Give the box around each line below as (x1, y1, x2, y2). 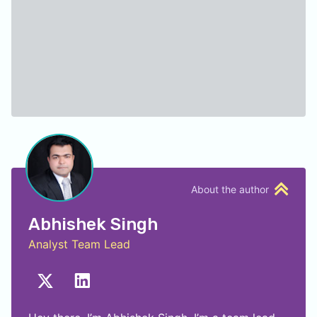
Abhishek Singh (28, 214, 158, 234)
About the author (191, 183, 269, 195)
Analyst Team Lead (28, 237, 130, 251)
